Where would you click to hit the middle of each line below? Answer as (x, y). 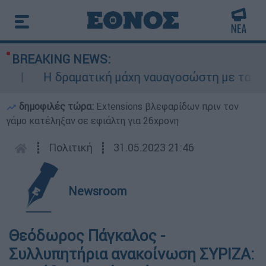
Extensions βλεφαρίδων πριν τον (167, 106)
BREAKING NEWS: (61, 59)
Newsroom (98, 191)
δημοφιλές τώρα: (56, 106)
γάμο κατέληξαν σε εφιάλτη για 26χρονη (92, 121)
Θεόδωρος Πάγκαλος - (87, 236)
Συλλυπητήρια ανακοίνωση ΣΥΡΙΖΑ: (132, 254)
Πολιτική (71, 148)
